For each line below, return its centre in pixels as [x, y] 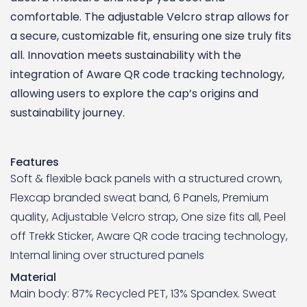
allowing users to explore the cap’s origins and [134, 94]
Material [33, 277]
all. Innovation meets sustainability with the [126, 55]
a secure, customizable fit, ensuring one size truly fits [151, 36]
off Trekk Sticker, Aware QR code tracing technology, [149, 236]
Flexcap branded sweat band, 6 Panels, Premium [139, 198]
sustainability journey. [67, 113]
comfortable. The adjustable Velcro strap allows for [150, 17]
